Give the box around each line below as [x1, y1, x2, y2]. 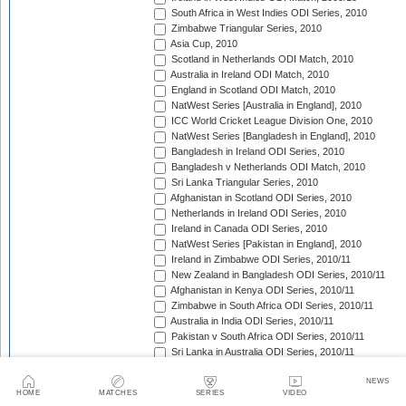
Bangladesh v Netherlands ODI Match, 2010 [169, 161, 365, 173]
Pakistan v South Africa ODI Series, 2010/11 [169, 331, 364, 343]
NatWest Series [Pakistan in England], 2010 [169, 238, 362, 250]
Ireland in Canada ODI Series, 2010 [169, 223, 327, 235]
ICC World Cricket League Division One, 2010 [169, 115, 372, 127]
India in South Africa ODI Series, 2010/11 [169, 392, 349, 404]
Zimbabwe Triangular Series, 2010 [169, 23, 322, 34]
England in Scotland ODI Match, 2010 [169, 84, 335, 96]
